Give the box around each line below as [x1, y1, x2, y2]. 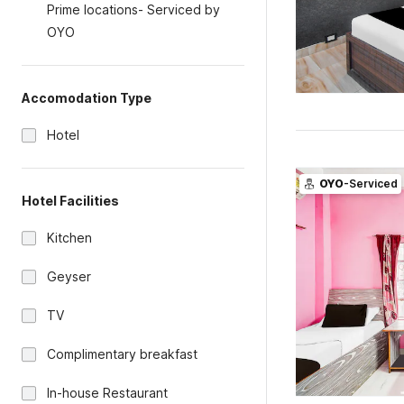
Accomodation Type [22, 90, 151, 106]
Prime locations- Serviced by [47, 2, 220, 17]
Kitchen [47, 230, 92, 245]
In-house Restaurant [47, 385, 168, 400]
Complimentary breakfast [47, 346, 197, 362]
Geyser [47, 269, 91, 284]
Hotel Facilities [22, 193, 119, 208]
